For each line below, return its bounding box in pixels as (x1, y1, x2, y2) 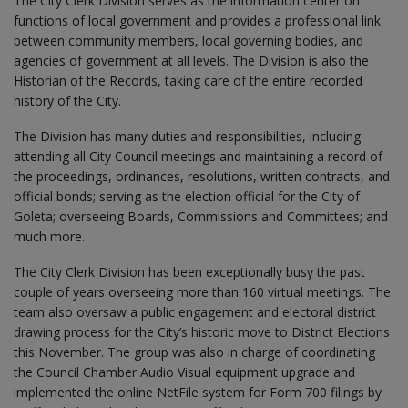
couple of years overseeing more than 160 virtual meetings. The (14, 282, 391, 301)
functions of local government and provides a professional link (14, 11, 381, 29)
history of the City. (14, 91, 121, 109)
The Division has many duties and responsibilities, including (14, 127, 361, 145)
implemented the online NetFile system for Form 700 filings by (14, 382, 382, 401)
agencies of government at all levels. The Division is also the (14, 51, 369, 69)
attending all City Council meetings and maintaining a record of (14, 147, 382, 165)
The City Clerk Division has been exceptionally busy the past (14, 262, 365, 280)
